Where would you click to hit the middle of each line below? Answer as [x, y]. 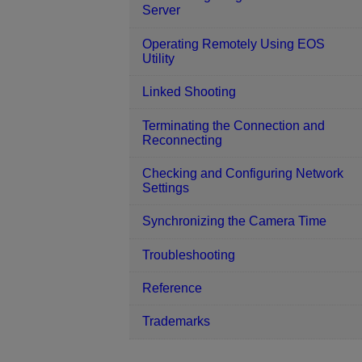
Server [161, 11]
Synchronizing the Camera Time [234, 221]
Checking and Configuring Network [243, 173]
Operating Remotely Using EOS [234, 44]
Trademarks [176, 322]
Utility [158, 58]
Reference [172, 288]
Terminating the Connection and [234, 125]
